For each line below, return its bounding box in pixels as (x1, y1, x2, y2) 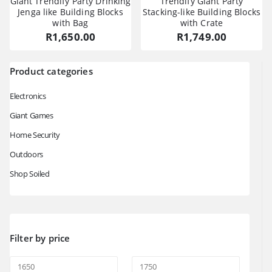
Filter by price (10, 232, 70, 245)
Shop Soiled (10, 168, 50, 180)
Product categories (10, 65, 93, 78)
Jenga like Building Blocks (18, 5, 123, 18)
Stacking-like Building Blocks (143, 5, 260, 18)
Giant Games (10, 110, 53, 121)
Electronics (10, 90, 46, 102)
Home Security (10, 129, 60, 141)
